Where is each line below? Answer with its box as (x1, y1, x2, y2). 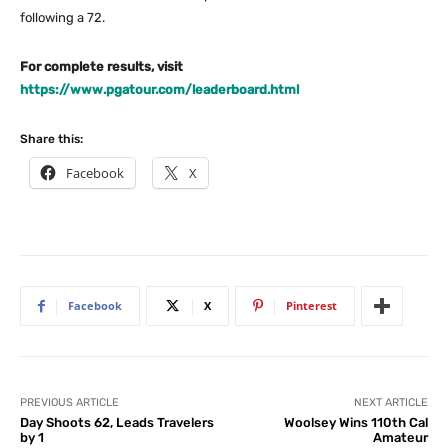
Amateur (372, 430, 428, 446)
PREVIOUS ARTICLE (20, 396, 119, 410)
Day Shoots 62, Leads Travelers (20, 415, 214, 431)
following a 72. (20, 10, 105, 26)
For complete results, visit (20, 59, 183, 75)
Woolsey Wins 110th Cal (283, 415, 428, 431)
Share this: (20, 132, 83, 147)
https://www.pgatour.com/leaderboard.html (20, 82, 299, 98)
